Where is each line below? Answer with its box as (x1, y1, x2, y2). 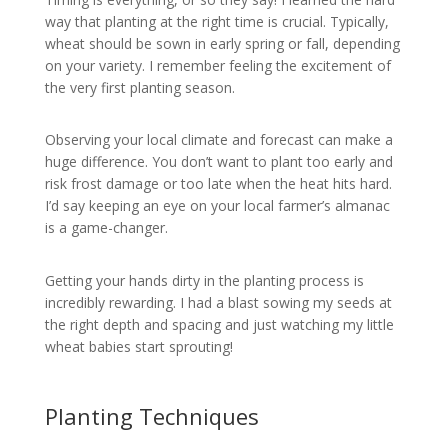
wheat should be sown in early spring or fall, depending (44, 33, 400, 53)
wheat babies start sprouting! (44, 337, 233, 357)
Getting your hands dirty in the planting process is (44, 271, 364, 291)
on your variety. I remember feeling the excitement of (44, 55, 391, 75)
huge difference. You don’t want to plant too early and (44, 152, 393, 172)
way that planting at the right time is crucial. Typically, (44, 11, 389, 31)
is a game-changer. (44, 218, 168, 238)
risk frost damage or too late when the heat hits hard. (44, 174, 392, 194)
